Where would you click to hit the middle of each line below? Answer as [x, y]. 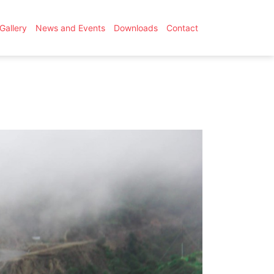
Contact [182, 28]
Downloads [136, 28]
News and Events [70, 28]
